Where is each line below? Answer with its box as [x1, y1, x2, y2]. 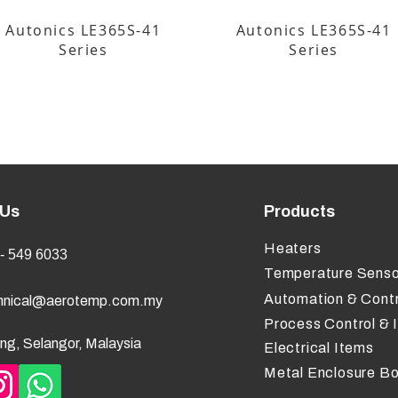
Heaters [264, 241, 322, 256]
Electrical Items [264, 340, 374, 355]
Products [264, 203, 335, 220]
